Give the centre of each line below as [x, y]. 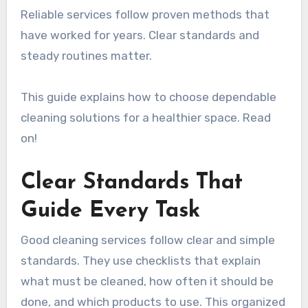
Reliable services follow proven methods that [145, 14]
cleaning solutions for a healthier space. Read [145, 117]
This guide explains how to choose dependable [148, 97]
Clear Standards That [131, 183]
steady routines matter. [86, 55]
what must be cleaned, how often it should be [147, 281]
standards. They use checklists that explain [140, 260]
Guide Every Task [110, 211]
